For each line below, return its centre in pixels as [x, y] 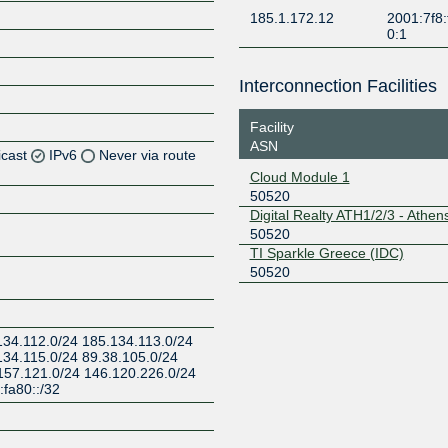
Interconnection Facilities [337, 86]
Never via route [148, 154]
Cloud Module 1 [299, 176]
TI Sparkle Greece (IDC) [326, 252]
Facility [271, 126]
